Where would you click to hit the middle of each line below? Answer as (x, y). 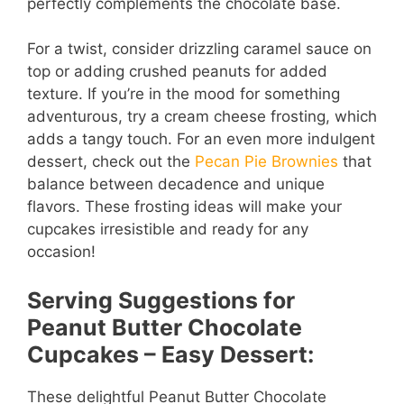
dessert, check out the (111, 162)
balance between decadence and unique (176, 184)
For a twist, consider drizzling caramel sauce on (199, 49)
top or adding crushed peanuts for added (177, 72)
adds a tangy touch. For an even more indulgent (201, 139)
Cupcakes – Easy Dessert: (170, 354)
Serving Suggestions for (161, 300)
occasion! (61, 252)
